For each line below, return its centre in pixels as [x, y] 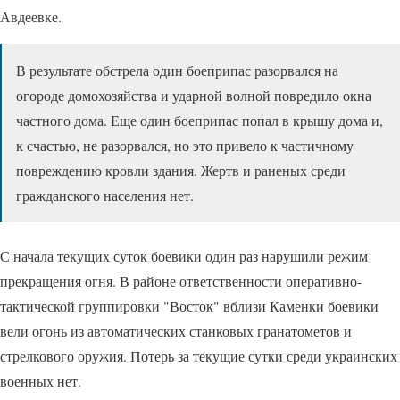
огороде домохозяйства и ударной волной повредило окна [194, 96]
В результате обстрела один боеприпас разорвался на [177, 71]
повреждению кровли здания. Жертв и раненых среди [181, 171]
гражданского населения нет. [105, 196]
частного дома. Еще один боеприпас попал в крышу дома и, [200, 121]
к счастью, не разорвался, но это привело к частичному [185, 146]
